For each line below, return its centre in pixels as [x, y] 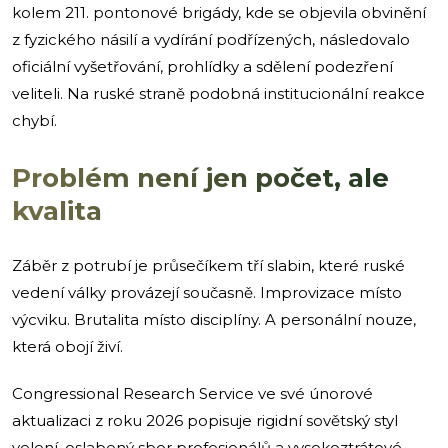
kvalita [57, 210]
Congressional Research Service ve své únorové [192, 393]
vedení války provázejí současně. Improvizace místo [207, 292]
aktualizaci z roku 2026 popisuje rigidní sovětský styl [205, 420]
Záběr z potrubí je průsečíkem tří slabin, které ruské [208, 265]
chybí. [34, 120]
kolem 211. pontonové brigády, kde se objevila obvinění [219, 12]
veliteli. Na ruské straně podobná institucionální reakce [218, 93]
